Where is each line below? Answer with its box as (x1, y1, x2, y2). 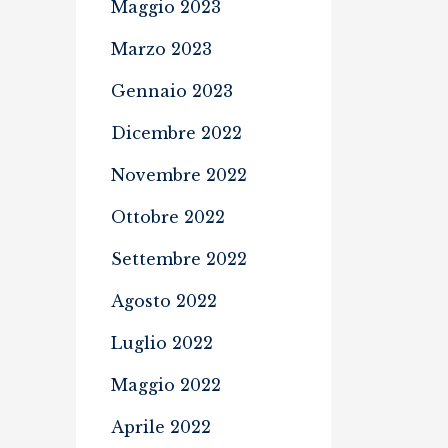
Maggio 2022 (111, 375, 221, 395)
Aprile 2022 (111, 417, 211, 437)
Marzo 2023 (111, 39, 212, 59)
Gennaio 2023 (111, 81, 233, 101)
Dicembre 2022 (111, 123, 242, 143)
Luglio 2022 (111, 333, 213, 353)
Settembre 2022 (111, 249, 247, 269)
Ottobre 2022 (111, 207, 225, 227)
